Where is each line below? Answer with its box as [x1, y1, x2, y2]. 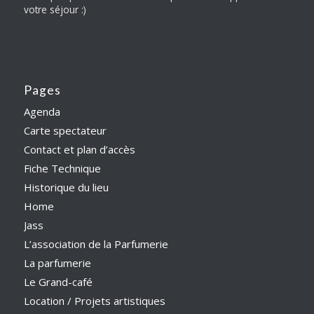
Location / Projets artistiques [23, 293, 165, 308]
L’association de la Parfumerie [23, 236, 168, 251]
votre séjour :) [23, 2, 86, 16]
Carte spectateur [23, 123, 107, 137]
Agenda [23, 104, 60, 118]
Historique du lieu [23, 179, 109, 194]
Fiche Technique [23, 161, 101, 175]
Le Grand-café [23, 274, 93, 289]
